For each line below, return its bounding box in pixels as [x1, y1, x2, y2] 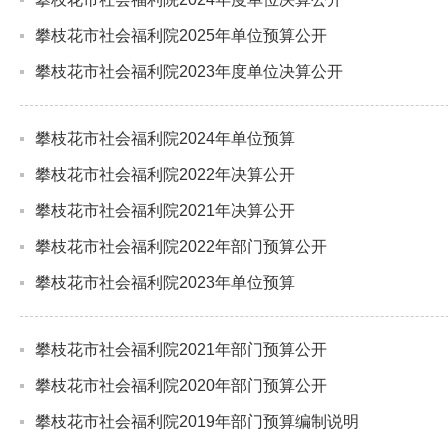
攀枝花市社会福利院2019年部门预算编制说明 [35, 413, 359, 430]
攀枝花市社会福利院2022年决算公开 [35, 166, 295, 183]
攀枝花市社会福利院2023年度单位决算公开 [35, 63, 343, 80]
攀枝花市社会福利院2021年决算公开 [35, 202, 295, 219]
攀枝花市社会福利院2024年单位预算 [35, 130, 295, 147]
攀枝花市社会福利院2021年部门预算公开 [35, 341, 327, 358]
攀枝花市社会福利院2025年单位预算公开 [35, 27, 327, 44]
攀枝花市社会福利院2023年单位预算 [35, 274, 295, 291]
